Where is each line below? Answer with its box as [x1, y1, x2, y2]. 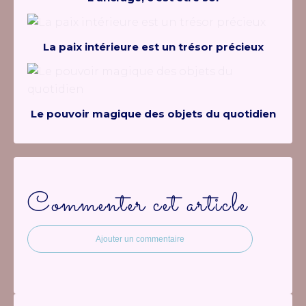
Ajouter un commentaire [96, 234, 184, 244]
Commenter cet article [27, 185, 248, 225]
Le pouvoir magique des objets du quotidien [30, 107, 276, 120]
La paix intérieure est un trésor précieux [42, 40, 264, 53]
